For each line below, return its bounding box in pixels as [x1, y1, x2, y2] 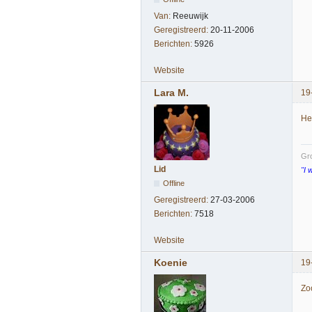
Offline [163, 179, 185, 188]
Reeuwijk [173, 10, 208, 21]
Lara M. [154, 87, 189, 99]
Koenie [154, 257, 187, 269]
